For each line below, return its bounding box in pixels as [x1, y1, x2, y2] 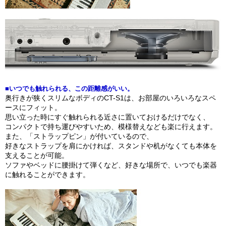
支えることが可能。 [5, 151, 69, 159]
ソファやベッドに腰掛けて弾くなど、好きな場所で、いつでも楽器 [5, 160, 217, 169]
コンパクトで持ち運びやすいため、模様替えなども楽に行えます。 [5, 122, 217, 131]
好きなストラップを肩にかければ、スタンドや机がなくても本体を [5, 141, 217, 150]
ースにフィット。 [5, 103, 62, 111]
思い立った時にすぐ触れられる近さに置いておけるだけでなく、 [5, 112, 210, 121]
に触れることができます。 [5, 170, 90, 179]
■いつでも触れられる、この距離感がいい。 [5, 84, 134, 92]
